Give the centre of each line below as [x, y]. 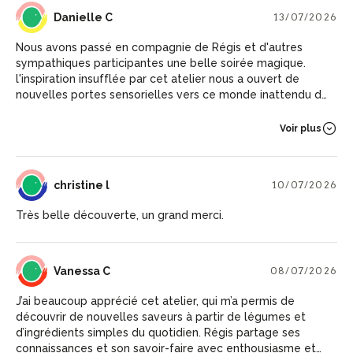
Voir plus [301, 128]
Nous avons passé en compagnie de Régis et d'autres [159, 47]
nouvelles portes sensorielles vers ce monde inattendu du [172, 94]
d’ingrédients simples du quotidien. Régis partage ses [158, 332]
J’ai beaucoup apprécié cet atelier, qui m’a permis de [155, 301]
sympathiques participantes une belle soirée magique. [161, 63]
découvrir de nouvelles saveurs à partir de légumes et [161, 316]
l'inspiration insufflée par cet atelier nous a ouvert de [158, 78]
